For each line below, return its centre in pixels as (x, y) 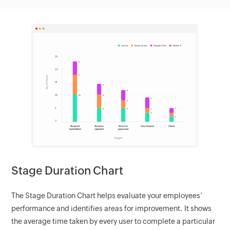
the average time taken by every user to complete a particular (113, 221)
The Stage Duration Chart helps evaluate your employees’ (107, 195)
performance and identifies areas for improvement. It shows (112, 208)
